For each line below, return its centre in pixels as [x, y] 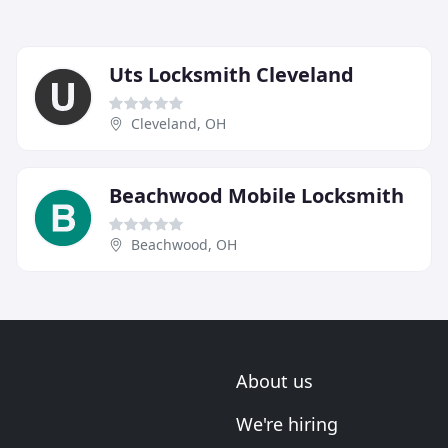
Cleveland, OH [178, 124]
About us [274, 381]
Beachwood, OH [184, 245]
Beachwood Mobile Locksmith [256, 196]
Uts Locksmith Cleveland [231, 75]
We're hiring [287, 424]
